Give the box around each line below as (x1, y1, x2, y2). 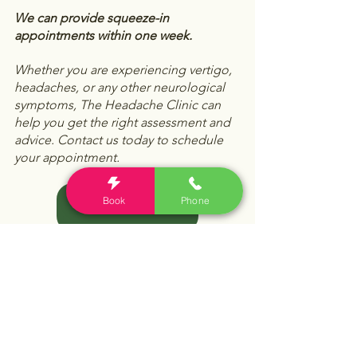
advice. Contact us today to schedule (14, 132, 226, 148)
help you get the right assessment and (14, 115, 233, 131)
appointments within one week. (14, 28, 195, 44)
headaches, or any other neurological (14, 80, 228, 96)
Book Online (96, 200, 159, 215)
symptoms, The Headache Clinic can (14, 97, 224, 113)
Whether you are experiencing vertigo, (14, 62, 235, 78)
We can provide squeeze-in (14, 10, 172, 26)
